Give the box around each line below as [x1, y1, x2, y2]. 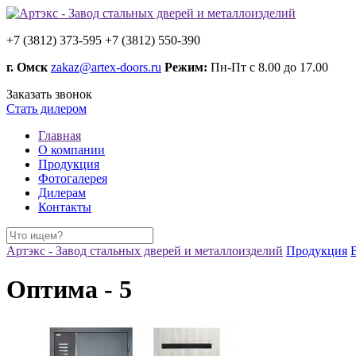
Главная [38, 129, 81, 142]
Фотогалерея [38, 172, 107, 185]
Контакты [38, 200, 91, 214]
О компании [38, 143, 105, 157]
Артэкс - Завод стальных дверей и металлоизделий [6, 244, 283, 257]
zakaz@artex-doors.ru [51, 60, 161, 74]
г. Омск [6, 60, 51, 74]
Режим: [164, 60, 207, 74]
